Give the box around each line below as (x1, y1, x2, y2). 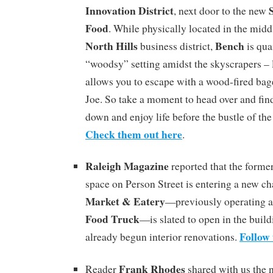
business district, (138, 38, 215, 53)
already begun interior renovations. (85, 230, 239, 244)
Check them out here (85, 126, 182, 142)
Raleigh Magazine (85, 158, 169, 174)
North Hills (85, 37, 138, 54)
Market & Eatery (85, 193, 165, 210)
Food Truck (85, 211, 140, 227)
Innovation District (85, 2, 174, 18)
